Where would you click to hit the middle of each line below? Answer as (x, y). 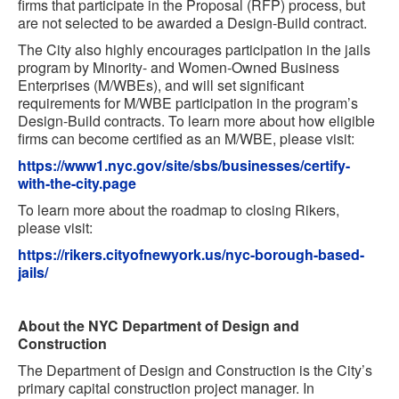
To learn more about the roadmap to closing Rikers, (179, 210)
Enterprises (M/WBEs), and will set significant (161, 85)
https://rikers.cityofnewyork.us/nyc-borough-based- (191, 255)
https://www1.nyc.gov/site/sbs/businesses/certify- (184, 166)
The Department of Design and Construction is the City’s (195, 370)
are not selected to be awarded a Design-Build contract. (192, 23)
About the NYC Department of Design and (159, 326)
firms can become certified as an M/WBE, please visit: (186, 139)
